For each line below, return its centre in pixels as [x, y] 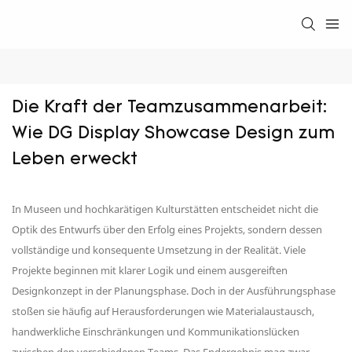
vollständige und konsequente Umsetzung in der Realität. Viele [159, 250]
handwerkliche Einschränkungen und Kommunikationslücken [156, 332]
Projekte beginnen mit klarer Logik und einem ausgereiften [150, 271]
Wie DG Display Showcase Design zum [173, 134]
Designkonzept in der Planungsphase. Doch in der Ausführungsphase [174, 291]
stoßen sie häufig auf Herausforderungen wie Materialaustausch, [163, 312]
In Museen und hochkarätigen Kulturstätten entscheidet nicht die [165, 209]
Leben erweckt [75, 160]
